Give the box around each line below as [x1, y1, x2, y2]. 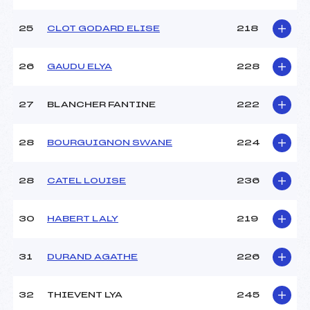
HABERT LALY [47, 215, 118, 224]
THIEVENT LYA [47, 291, 122, 300]
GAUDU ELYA [47, 62, 112, 71]
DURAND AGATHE [47, 253, 138, 262]
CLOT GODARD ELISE [47, 24, 160, 33]
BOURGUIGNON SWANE [47, 138, 172, 147]
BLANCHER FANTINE [47, 100, 156, 109]
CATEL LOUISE [47, 176, 126, 185]
